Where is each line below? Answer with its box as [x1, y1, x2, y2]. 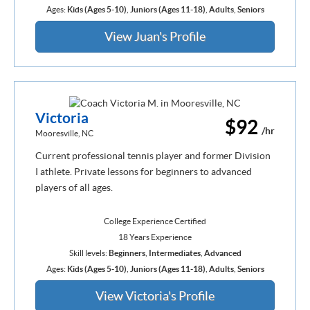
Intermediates [148, 248, 201, 258]
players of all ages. [35, 182, 113, 194]
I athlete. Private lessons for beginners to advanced [35, 166, 252, 178]
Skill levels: [69, 248, 109, 258]
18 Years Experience [118, 232, 192, 242]
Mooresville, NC [35, 129, 93, 138]
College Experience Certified [104, 217, 206, 226]
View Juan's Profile [104, 28, 206, 44]
